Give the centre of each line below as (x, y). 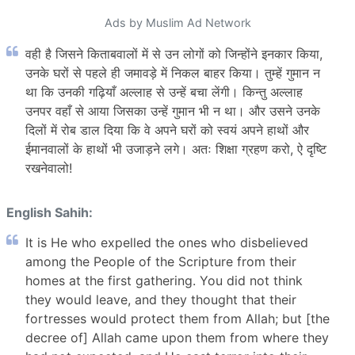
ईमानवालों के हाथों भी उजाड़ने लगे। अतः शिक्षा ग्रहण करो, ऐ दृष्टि (176, 149)
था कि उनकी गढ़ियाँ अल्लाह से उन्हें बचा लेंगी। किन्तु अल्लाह (164, 92)
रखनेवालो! (49, 168)
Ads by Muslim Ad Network (177, 23)
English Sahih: (50, 213)
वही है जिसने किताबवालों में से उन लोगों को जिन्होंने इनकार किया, (174, 54)
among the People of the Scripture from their (161, 261)
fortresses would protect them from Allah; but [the (177, 318)
